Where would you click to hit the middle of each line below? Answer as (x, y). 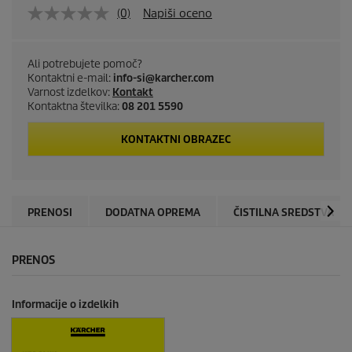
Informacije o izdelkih (65, 304)
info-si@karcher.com (163, 78)
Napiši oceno (178, 13)
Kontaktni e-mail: (70, 78)
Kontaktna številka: (75, 106)
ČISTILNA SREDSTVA (284, 213)
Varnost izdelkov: (70, 92)
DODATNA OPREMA (153, 213)
